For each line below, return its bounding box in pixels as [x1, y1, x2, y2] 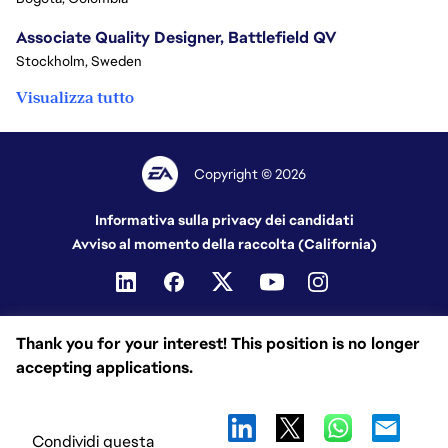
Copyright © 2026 [194, 165, 307, 184]
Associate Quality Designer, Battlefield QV [16, 27, 336, 49]
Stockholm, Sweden [16, 52, 142, 71]
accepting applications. [16, 357, 193, 378]
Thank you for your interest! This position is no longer [16, 333, 420, 354]
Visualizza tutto [16, 87, 134, 109]
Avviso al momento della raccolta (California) [71, 235, 377, 254]
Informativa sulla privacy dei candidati [94, 211, 354, 230]
